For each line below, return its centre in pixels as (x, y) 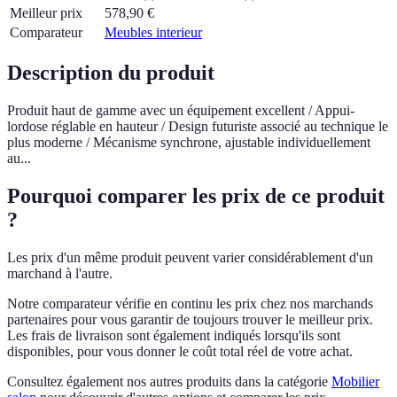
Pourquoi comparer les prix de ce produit (196, 195)
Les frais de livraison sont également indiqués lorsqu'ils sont (174, 335)
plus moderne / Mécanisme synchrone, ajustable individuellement (189, 142)
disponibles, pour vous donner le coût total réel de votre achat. (180, 351)
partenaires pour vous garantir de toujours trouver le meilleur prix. (190, 319)
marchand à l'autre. (60, 273)
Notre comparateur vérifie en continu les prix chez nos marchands (190, 303)
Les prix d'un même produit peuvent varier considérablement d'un (190, 257)
